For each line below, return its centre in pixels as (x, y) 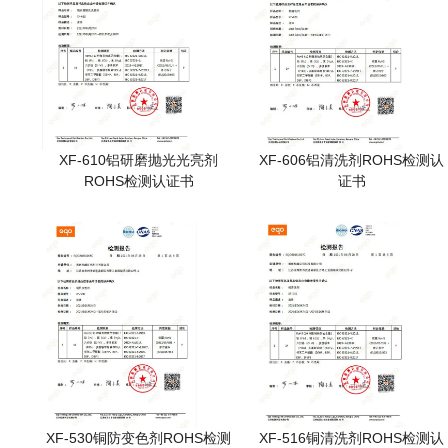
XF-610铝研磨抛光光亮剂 (139, 159)
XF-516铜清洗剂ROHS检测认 (352, 437)
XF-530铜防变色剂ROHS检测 (139, 437)
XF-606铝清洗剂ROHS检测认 (352, 159)
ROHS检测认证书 (138, 180)
